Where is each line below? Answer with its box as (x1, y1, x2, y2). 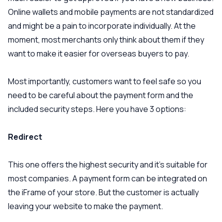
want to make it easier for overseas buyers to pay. (8, 48, 189, 59)
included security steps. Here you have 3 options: (8, 104, 186, 114)
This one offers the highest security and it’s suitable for (8, 159, 208, 170)
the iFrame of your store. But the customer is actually (8, 187, 199, 198)
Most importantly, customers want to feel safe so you (8, 76, 201, 87)
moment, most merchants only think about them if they (8, 34, 204, 45)
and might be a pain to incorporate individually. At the (8, 20, 196, 31)
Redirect (8, 131, 42, 142)
